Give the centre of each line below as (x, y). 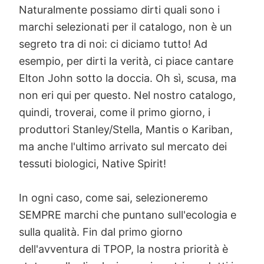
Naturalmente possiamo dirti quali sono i (119, 10)
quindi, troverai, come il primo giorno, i (115, 113)
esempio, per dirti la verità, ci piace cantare (126, 61)
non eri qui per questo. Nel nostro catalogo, (127, 95)
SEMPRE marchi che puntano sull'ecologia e (128, 215)
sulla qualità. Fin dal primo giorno (101, 232)
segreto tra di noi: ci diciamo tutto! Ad (113, 44)
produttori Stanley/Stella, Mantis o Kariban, (126, 130)
